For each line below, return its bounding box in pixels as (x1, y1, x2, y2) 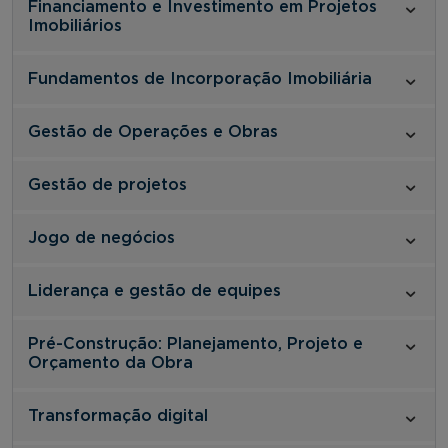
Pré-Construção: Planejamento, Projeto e (28, 335, 363, 352)
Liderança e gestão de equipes (28, 282, 281, 299)
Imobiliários (28, 17, 122, 34)
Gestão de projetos (28, 176, 187, 193)
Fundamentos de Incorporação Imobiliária (28, 70, 372, 87)
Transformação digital (28, 407, 208, 424)
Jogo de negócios (28, 229, 175, 246)
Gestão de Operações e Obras (28, 123, 278, 140)
